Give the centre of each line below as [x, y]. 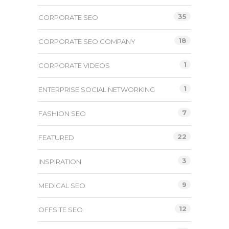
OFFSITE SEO [61, 210]
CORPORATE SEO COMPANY [87, 42]
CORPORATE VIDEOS [74, 66]
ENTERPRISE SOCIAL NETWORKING [97, 90]
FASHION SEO [62, 114]
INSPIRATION [60, 162]
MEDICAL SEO [62, 186]
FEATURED [56, 138]
